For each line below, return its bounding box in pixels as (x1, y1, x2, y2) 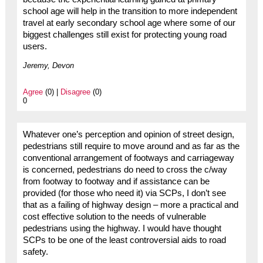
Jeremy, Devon (22, 60, 74, 70)
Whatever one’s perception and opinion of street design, (22, 129, 234, 139)
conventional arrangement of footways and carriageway (22, 153, 234, 163)
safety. (22, 247, 48, 257)
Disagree (60, 87, 90, 96)
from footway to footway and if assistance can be (22, 176, 210, 186)
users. (22, 41, 47, 51)
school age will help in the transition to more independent (22, 6, 237, 16)
